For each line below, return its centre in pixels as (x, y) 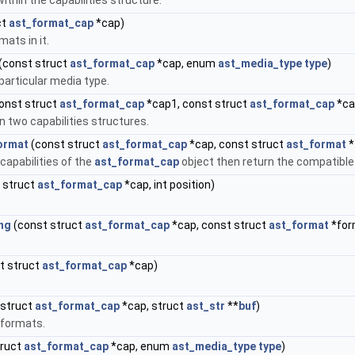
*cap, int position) (168, 185)
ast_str (206, 306)
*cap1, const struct (197, 104)
